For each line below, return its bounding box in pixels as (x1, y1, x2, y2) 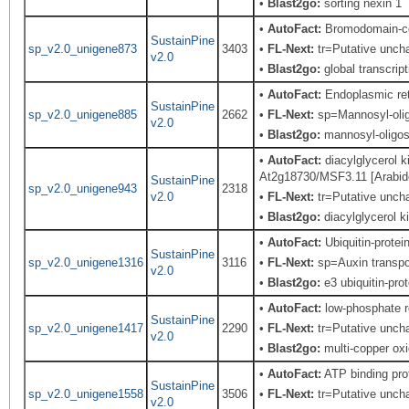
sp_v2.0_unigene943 (27, 182, 137, 195)
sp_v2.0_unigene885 (27, 108, 137, 121)
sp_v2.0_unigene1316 (27, 256, 143, 269)
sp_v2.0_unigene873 (27, 42, 137, 56)
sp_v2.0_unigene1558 (27, 387, 143, 401)
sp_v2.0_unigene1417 (27, 321, 143, 335)
